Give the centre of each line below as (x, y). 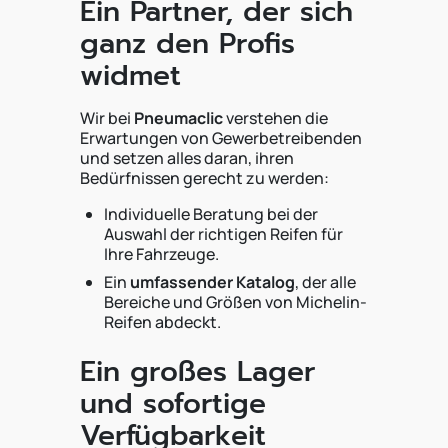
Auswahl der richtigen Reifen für (223, 234)
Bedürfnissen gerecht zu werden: (204, 178)
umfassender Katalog (212, 282)
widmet (130, 75)
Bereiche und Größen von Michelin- (235, 302)
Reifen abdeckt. (162, 322)
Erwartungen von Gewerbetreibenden (221, 138)
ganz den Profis (187, 43)
